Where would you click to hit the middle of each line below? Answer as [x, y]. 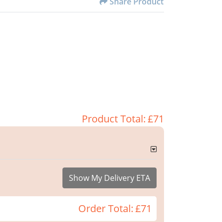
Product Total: [114, 119]
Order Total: [106, 209]
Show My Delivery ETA [110, 178]
